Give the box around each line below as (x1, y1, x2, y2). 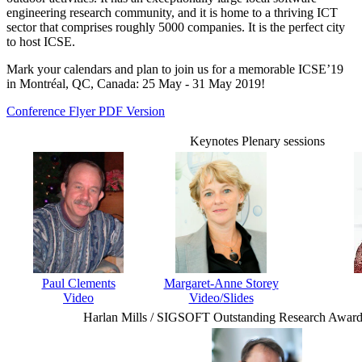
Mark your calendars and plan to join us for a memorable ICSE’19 (6, 62, 343, 77)
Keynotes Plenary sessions (189, 134, 325, 149)
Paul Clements (41, 276, 116, 291)
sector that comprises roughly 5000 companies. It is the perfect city (6, 20, 345, 35)
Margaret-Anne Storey (163, 276, 279, 291)
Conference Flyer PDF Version (6, 104, 165, 119)
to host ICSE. (6, 35, 75, 49)
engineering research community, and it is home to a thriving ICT (6, 6, 338, 20)
